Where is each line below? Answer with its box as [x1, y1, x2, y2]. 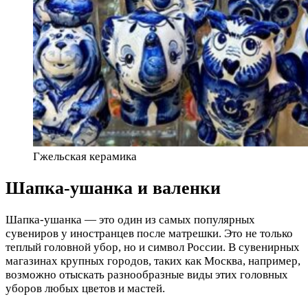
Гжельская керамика [33, 149, 137, 163]
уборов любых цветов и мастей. [5, 282, 165, 296]
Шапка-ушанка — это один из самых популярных [5, 213, 255, 227]
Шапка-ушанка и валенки [5, 177, 221, 198]
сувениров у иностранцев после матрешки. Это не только [5, 227, 293, 241]
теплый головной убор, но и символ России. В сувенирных [5, 241, 300, 254]
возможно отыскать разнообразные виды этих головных [5, 268, 288, 282]
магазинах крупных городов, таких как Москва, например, [5, 254, 300, 268]
